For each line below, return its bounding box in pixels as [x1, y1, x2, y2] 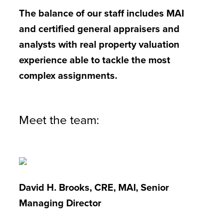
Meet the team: [18, 110, 99, 129]
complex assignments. [18, 68, 117, 83]
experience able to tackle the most [18, 52, 170, 67]
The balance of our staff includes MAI [18, 5, 184, 20]
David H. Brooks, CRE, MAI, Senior [18, 180, 169, 195]
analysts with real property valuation [18, 36, 180, 52]
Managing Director [18, 195, 101, 210]
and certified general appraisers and [18, 21, 180, 36]
